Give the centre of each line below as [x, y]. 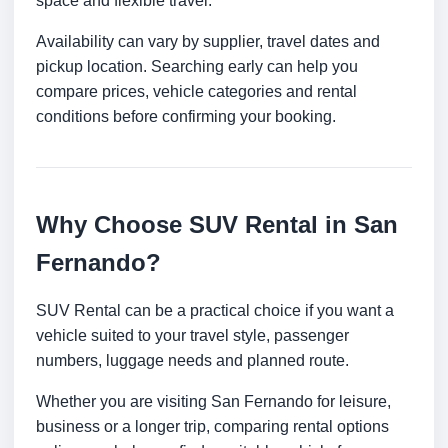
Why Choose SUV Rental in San [217, 225]
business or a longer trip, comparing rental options [212, 427]
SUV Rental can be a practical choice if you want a [215, 311]
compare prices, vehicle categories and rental [196, 92]
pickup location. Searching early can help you [197, 67]
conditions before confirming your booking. [186, 117]
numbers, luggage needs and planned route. [192, 361]
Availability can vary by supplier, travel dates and [208, 42]
